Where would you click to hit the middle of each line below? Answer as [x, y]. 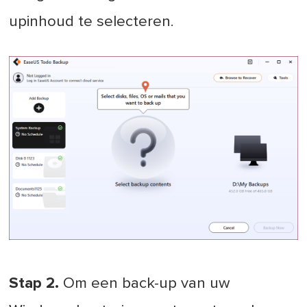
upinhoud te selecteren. [92, 22]
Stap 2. [34, 283]
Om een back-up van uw [145, 283]
